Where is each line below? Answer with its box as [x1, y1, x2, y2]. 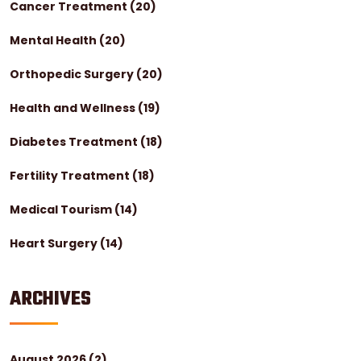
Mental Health [10, 31, 99, 48]
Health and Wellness [10, 99, 138, 116]
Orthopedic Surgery [10, 65, 136, 82]
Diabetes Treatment [10, 133, 140, 150]
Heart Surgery [10, 234, 100, 251]
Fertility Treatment [10, 167, 132, 184]
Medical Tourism [10, 201, 114, 218]
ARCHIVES [10, 284, 91, 314]
